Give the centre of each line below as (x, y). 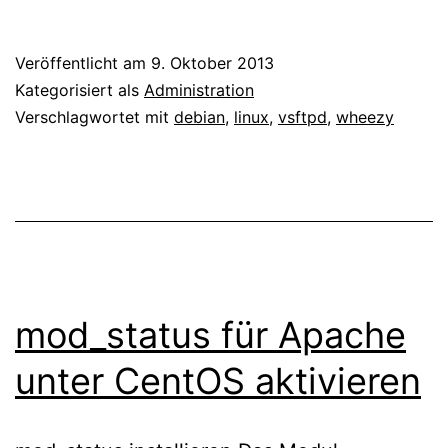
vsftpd (302, 116)
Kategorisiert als (79, 89)
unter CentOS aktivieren (218, 380)
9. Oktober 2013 (212, 62)
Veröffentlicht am (83, 62)
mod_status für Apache (210, 334)
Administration (199, 89)
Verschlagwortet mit (94, 116)
